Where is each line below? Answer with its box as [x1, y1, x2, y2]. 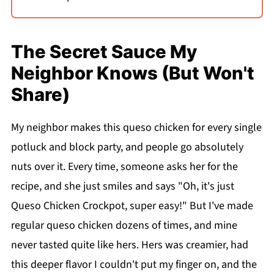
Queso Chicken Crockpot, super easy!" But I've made [10, 198, 253, 213]
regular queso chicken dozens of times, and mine [10, 217, 237, 233]
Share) [10, 83, 70, 105]
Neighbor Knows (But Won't [10, 62, 254, 84]
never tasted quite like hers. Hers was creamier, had [10, 237, 248, 253]
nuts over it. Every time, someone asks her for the [10, 158, 238, 174]
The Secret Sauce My [10, 40, 197, 62]
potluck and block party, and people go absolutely [10, 139, 243, 155]
